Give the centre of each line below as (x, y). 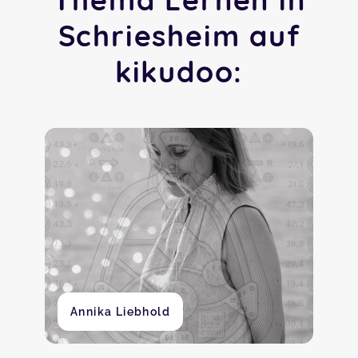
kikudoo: (179, 72)
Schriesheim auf (179, 36)
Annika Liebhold (120, 312)
